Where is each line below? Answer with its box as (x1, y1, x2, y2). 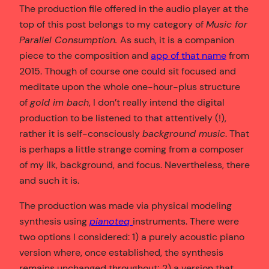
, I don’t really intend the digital (89, 95, 225, 109)
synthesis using (19, 214, 89, 228)
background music (142, 127, 225, 140)
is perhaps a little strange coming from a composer (19, 142, 244, 156)
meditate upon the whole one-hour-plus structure (19, 80, 240, 93)
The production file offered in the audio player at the (19, 2, 249, 15)
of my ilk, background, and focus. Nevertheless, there (19, 158, 250, 171)
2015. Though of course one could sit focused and (19, 64, 236, 77)
